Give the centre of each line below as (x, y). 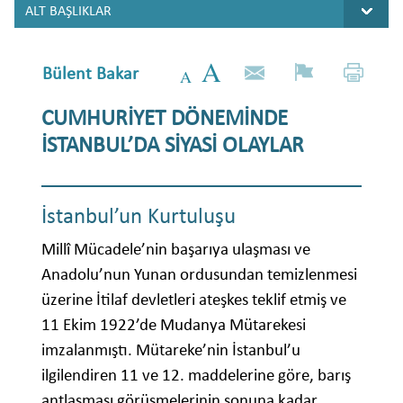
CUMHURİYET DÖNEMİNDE (165, 117)
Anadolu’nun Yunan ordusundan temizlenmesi (199, 273)
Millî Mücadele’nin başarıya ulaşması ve (176, 248)
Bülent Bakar (90, 73)
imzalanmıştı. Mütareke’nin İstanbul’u (171, 349)
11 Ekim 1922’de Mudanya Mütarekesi (174, 324)
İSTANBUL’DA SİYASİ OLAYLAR (173, 144)
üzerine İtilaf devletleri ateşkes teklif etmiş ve (194, 299)
